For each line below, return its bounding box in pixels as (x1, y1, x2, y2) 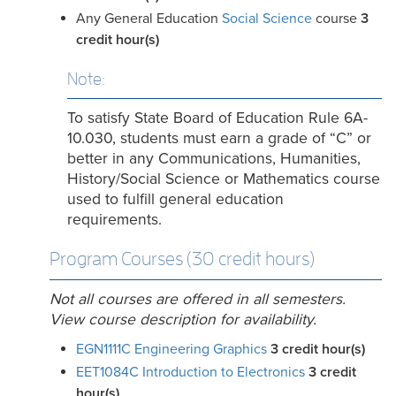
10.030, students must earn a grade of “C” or (67, 129, 371, 148)
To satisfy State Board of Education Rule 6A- (67, 109, 368, 127)
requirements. (67, 210, 162, 229)
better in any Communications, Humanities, (67, 149, 361, 168)
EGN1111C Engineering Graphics (76, 340, 267, 358)
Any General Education (76, 10, 222, 27)
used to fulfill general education (67, 190, 284, 209)
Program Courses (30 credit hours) (49, 249, 315, 269)
